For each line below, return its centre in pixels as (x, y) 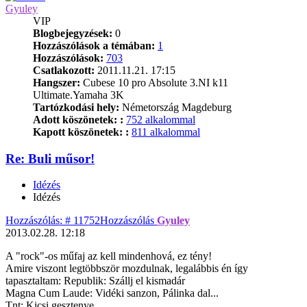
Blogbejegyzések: (73, 33)
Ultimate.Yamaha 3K (78, 95)
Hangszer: (57, 82)
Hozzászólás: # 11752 (53, 221)
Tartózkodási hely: (76, 107)
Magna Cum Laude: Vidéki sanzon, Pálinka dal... (112, 293)
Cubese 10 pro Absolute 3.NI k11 (154, 82)
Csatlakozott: (64, 70)
